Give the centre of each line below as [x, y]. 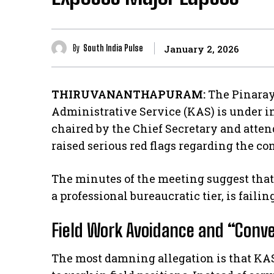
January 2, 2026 [202, 49]
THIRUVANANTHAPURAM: [128, 94]
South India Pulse [113, 48]
